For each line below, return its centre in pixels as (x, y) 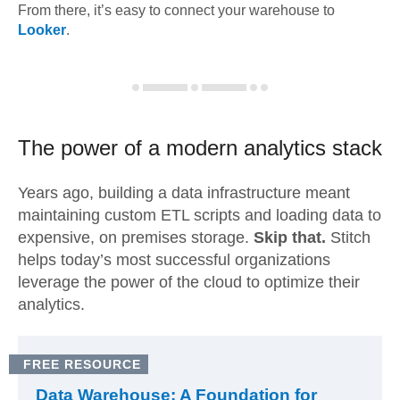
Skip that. (290, 237)
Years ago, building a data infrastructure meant (184, 193)
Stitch (348, 237)
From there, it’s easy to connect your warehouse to (176, 10)
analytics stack (310, 148)
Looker (42, 30)
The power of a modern (128, 148)
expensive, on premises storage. (136, 237)
